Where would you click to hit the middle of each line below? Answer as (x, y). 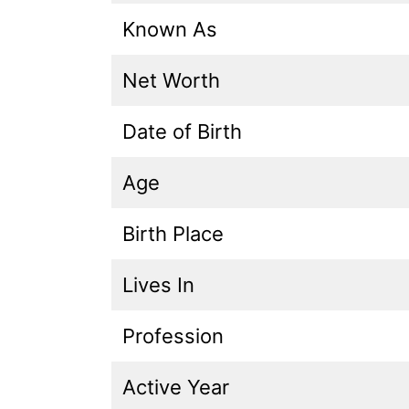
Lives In (158, 284)
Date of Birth (182, 131)
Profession (173, 336)
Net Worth (171, 80)
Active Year (176, 387)
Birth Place (173, 233)
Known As (170, 29)
